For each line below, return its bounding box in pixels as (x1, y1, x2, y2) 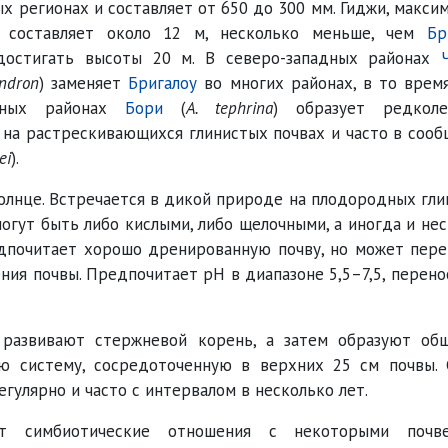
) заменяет (39, 72, 129, 94)
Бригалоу (128, 72, 198, 94)
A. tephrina (185, 97, 274, 119)
